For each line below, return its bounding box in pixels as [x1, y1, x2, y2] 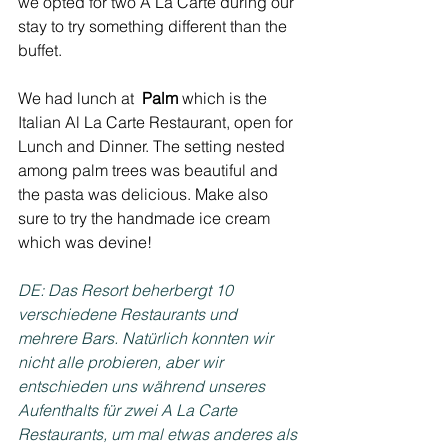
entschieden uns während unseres [18, 375, 269, 396]
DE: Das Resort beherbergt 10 [18, 279, 237, 300]
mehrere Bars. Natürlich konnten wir [18, 327, 277, 348]
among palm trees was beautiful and [18, 159, 282, 180]
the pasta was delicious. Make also [18, 183, 272, 204]
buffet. [18, 39, 62, 60]
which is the [178, 87, 271, 108]
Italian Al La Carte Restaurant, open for [18, 111, 297, 132]
